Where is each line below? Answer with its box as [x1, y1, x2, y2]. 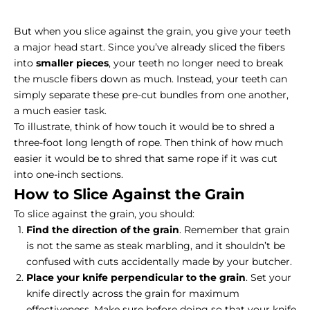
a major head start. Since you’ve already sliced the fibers [14, 41, 285, 54]
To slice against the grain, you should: [14, 208, 194, 221]
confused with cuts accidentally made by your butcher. [26, 255, 292, 268]
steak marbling [117, 239, 190, 253]
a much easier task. [14, 104, 107, 118]
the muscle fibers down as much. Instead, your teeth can [14, 73, 287, 86]
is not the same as [26, 239, 117, 253]
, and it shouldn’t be [190, 239, 285, 253]
